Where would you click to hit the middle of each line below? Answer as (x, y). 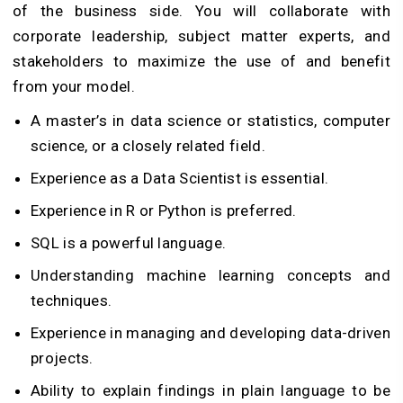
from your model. (74, 87)
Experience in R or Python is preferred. (164, 211)
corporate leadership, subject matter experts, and (201, 36)
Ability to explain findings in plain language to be (210, 391)
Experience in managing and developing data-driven (210, 333)
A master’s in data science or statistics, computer (210, 121)
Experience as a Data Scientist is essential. (180, 179)
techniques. (72, 301)
